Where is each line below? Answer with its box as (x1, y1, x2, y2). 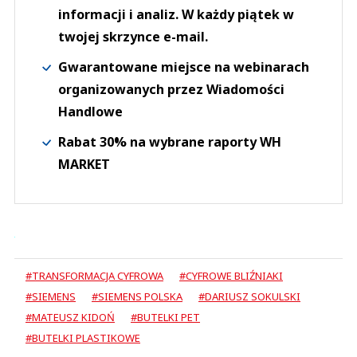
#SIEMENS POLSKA (92, 289, 182, 304)
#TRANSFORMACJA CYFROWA (25, 269, 163, 284)
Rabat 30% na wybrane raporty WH (58, 133, 281, 151)
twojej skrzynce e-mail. (58, 28, 208, 46)
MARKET (58, 155, 110, 174)
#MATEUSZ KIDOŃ (25, 310, 115, 325)
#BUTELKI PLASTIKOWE (25, 331, 140, 346)
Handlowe (58, 103, 123, 121)
